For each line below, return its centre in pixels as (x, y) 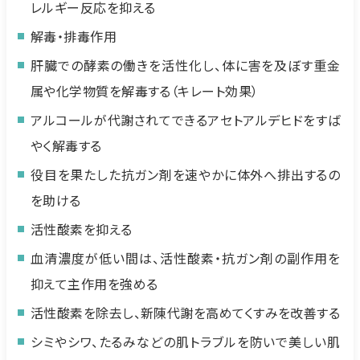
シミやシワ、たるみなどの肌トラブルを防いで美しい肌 (186, 342)
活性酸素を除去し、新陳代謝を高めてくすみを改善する (186, 313)
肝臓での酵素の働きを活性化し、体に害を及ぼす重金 (186, 65)
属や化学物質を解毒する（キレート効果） (145, 91)
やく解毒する (66, 145)
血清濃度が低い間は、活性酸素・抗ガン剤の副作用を (186, 258)
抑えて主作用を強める (94, 284)
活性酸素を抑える (82, 229)
